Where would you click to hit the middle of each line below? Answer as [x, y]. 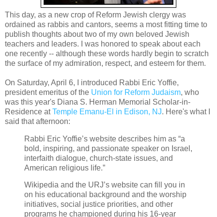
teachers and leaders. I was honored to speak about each [103, 44]
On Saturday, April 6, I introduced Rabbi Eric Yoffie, [92, 82]
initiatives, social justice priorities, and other [99, 204]
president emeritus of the [48, 92]
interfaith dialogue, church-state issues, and [99, 158]
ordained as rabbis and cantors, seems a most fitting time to [106, 24]
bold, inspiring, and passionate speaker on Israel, [108, 148]
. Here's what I [186, 111]
